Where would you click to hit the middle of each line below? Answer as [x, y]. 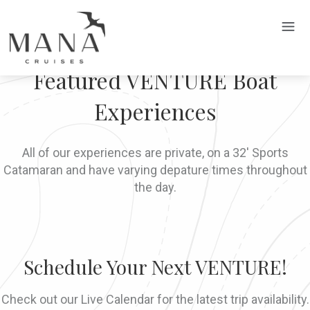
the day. [155, 187]
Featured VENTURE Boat [155, 80]
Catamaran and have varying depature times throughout [155, 170]
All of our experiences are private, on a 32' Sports [155, 153]
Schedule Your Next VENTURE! [155, 267]
